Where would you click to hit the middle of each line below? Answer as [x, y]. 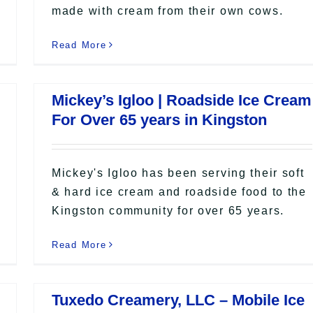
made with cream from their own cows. [168, 10]
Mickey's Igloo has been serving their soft [178, 173]
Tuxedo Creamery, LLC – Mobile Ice [178, 300]
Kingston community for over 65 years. [168, 210]
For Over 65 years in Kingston [159, 119]
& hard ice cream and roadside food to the [179, 191]
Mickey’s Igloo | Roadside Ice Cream [182, 100]
